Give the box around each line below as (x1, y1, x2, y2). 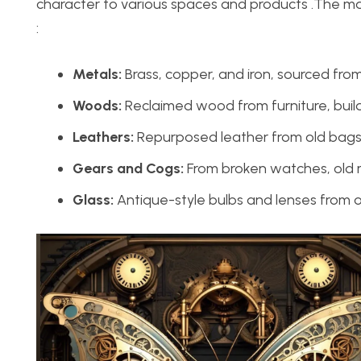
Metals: (73, 65, 122, 83)
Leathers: (73, 128, 134, 146)
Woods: (73, 97, 122, 114)
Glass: (73, 191, 114, 209)
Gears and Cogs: (73, 160, 184, 177)
